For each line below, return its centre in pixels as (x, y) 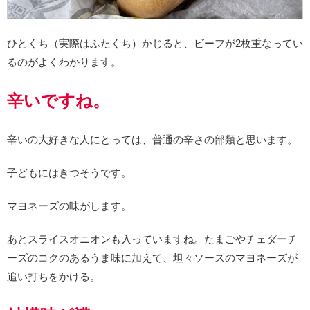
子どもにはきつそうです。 (69, 172)
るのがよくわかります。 (64, 62)
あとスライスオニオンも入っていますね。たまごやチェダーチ (152, 239)
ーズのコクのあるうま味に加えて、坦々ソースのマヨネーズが (152, 257)
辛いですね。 (58, 100)
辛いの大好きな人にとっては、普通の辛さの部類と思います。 (152, 139)
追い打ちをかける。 (54, 276)
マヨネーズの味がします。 (69, 206)
